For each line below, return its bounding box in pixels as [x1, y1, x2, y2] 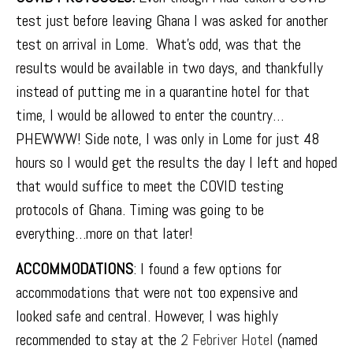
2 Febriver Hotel [180, 329, 273, 350]
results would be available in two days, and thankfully [16, 58, 323, 79]
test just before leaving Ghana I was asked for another [16, 10, 328, 32]
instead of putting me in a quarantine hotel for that [16, 81, 310, 102]
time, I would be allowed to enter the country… [16, 105, 284, 126]
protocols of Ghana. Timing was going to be [16, 199, 264, 221]
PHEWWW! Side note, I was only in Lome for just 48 [16, 128, 319, 150]
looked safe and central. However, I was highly [16, 305, 278, 326]
